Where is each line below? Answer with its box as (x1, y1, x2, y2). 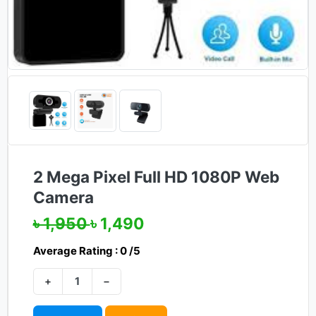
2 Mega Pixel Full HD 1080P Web (32, 167, 279, 187)
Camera (32, 188, 94, 207)
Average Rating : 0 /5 (32, 243, 140, 257)
